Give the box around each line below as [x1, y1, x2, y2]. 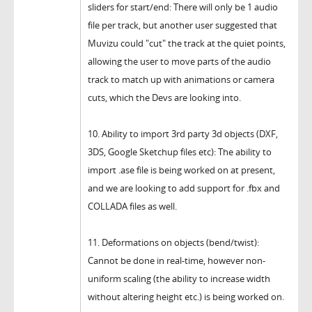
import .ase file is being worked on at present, [88, 164, 275, 177]
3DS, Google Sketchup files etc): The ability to [88, 146, 272, 159]
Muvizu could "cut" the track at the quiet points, [88, 37, 286, 50]
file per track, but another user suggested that [88, 19, 277, 32]
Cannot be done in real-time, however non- [88, 254, 265, 267]
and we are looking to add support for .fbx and [88, 182, 280, 195]
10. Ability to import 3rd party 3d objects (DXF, [88, 127, 278, 141]
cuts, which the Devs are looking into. [88, 91, 241, 104]
